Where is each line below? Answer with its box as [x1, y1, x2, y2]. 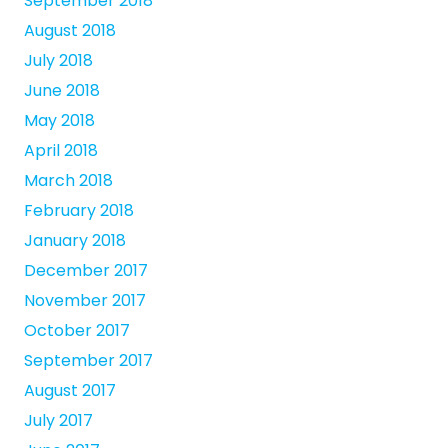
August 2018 [24, 19, 116, 43]
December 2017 [24, 259, 148, 283]
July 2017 [24, 409, 93, 433]
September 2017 [24, 349, 153, 373]
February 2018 [24, 199, 134, 223]
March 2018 [24, 169, 113, 193]
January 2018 [24, 229, 126, 253]
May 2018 [24, 109, 95, 133]
